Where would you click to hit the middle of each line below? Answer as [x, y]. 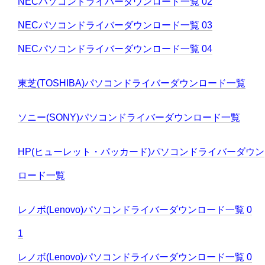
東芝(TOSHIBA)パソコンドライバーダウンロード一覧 [132, 83]
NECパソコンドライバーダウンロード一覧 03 [115, 25]
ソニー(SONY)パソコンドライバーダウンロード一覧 [129, 118]
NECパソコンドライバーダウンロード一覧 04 [115, 49]
